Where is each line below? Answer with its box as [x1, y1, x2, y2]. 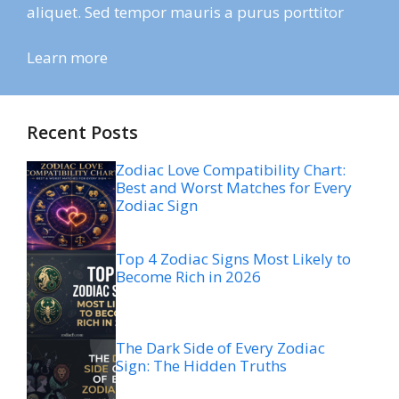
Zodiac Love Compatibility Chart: [116, 159, 346, 180]
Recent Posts [27, 119, 138, 144]
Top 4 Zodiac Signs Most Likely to [116, 248, 351, 269]
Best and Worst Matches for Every [116, 176, 352, 198]
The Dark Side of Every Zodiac [116, 337, 325, 358]
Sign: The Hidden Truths [116, 354, 287, 376]
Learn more [27, 46, 108, 68]
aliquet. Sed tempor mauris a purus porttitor [27, 2, 344, 23]
